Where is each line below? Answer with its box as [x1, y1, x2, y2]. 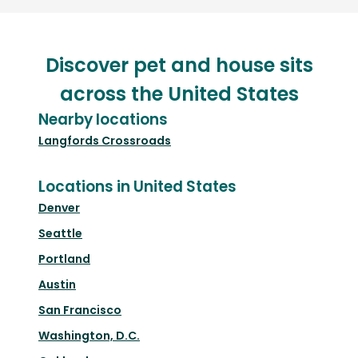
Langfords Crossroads [38, 133, 171, 149]
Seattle [38, 225, 82, 242]
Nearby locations [38, 109, 168, 131]
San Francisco [38, 302, 121, 319]
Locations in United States [38, 176, 237, 198]
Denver [38, 200, 80, 217]
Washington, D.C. [38, 328, 140, 344]
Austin [38, 276, 76, 293]
